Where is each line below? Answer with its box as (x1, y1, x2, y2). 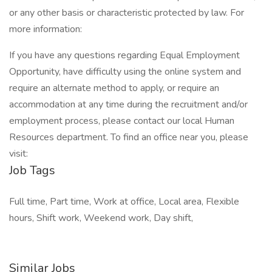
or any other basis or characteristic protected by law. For (9, 6, 244, 19)
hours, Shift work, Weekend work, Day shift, (9, 211, 193, 225)
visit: (9, 147, 28, 160)
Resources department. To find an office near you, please (9, 131, 248, 144)
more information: (9, 22, 82, 36)
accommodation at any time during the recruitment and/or (9, 98, 248, 111)
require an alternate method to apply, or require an (9, 81, 219, 95)
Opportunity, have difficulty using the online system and (9, 65, 241, 78)
